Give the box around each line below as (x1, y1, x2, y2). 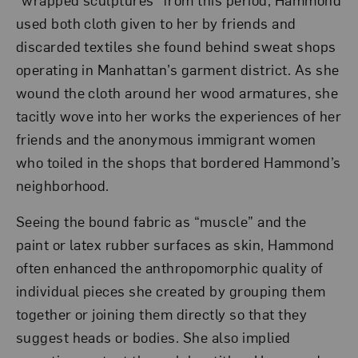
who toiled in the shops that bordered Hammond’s (15, 152, 341, 171)
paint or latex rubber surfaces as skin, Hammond (15, 234, 335, 253)
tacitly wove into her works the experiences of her (15, 105, 342, 125)
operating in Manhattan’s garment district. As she (15, 59, 340, 78)
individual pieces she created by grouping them (15, 280, 326, 300)
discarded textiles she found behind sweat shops (15, 36, 336, 55)
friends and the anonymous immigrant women (15, 129, 316, 148)
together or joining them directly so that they (15, 304, 308, 323)
